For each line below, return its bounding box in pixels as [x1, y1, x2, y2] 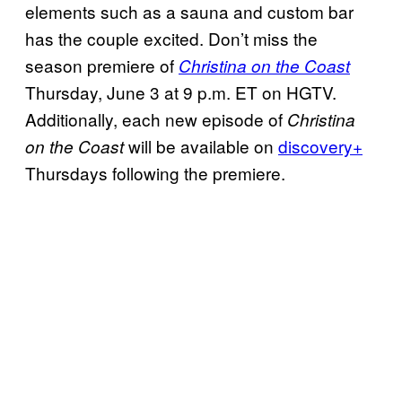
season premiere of [25, 52, 179, 77]
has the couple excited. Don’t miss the [25, 25, 318, 50]
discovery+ [278, 133, 363, 158]
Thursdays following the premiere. [25, 160, 285, 185]
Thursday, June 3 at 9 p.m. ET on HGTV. [25, 79, 336, 104]
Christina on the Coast [179, 53, 350, 77]
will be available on [124, 133, 278, 158]
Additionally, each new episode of [25, 106, 287, 131]
